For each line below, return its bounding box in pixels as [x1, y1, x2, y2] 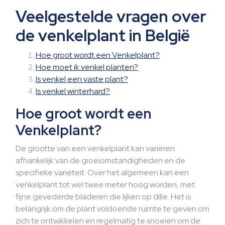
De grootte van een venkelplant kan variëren [16, 143, 175, 154]
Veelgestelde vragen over [16, 6, 206, 27]
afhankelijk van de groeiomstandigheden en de [16, 155, 185, 166]
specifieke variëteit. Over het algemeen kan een [16, 167, 189, 178]
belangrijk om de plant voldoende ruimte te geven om [16, 203, 209, 214]
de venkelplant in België [16, 25, 190, 46]
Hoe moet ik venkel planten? [36, 62, 138, 72]
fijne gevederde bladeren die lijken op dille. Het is [16, 191, 191, 202]
